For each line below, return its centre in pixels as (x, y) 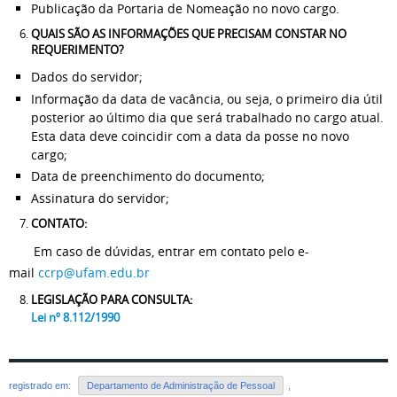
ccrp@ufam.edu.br (94, 272)
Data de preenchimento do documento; (148, 176)
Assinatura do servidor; (100, 198)
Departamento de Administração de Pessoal (181, 385)
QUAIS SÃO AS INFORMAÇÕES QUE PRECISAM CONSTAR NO (189, 34)
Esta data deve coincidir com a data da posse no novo (190, 136)
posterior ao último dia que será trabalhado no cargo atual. (207, 117)
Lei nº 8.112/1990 (75, 317)
